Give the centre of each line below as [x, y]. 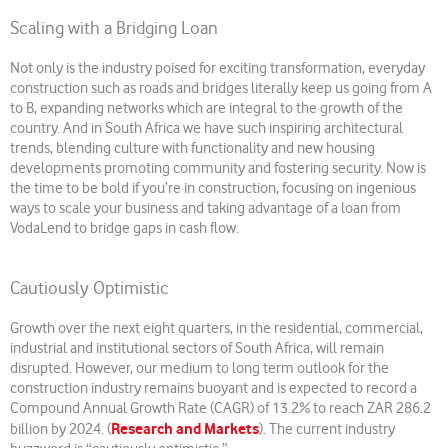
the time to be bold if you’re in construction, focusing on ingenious [213, 189]
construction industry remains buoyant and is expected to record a [213, 389]
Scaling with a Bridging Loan [114, 29]
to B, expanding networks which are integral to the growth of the [206, 109]
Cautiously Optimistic [89, 289]
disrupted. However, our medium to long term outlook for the [199, 369]
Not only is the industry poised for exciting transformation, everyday [217, 69]
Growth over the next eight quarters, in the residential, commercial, [216, 329]
